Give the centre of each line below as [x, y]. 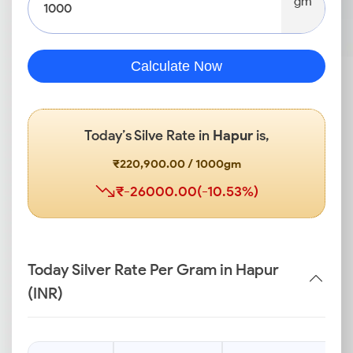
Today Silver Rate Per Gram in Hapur [153, 269]
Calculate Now [176, 66]
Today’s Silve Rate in [148, 136]
